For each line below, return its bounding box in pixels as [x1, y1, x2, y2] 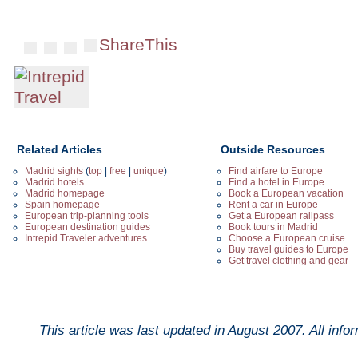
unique [133, 165, 164, 177]
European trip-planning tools [25, 210, 149, 221]
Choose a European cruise [229, 233, 345, 244]
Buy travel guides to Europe [229, 244, 348, 255]
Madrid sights [25, 165, 83, 177]
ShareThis [99, 35, 177, 54]
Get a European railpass [229, 210, 334, 221]
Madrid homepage [25, 188, 105, 199]
